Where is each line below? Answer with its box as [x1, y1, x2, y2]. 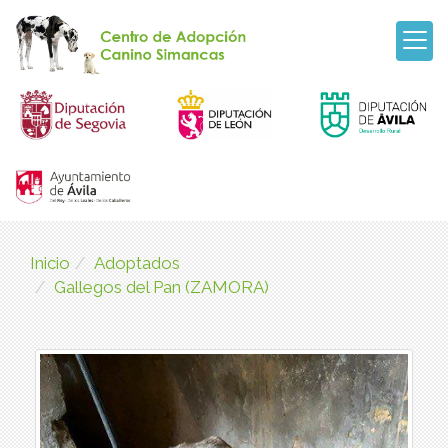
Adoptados [94, 252, 180, 273]
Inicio [30, 252, 70, 273]
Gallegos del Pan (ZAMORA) [54, 276, 269, 297]
